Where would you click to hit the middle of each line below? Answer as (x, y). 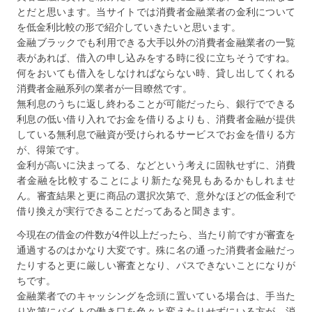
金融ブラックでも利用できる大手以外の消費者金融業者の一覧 (156, 42)
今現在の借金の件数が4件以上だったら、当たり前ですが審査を (156, 234)
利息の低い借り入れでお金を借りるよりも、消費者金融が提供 (156, 118)
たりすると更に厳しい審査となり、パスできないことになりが (156, 265)
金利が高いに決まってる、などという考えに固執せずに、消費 (156, 164)
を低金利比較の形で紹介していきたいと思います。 (129, 26)
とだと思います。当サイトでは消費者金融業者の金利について (156, 11)
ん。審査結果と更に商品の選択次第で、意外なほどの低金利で (156, 195)
